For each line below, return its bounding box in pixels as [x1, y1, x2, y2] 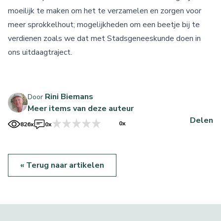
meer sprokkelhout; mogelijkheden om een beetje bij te [8, 19, 200, 30]
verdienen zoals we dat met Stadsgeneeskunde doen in [8, 33, 201, 44]
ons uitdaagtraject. [8, 47, 72, 58]
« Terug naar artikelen [20, 160, 104, 171]
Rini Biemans [45, 91, 93, 102]
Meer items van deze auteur [28, 103, 134, 114]
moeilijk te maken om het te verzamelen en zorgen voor [8, 5, 201, 16]
